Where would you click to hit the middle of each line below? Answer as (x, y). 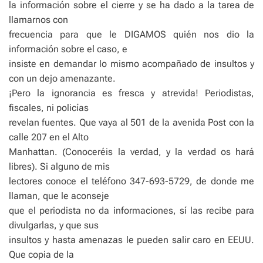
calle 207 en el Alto (49, 137)
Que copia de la (41, 255)
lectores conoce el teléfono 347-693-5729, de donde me (131, 181)
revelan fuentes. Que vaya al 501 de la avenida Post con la (131, 123)
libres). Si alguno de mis (59, 167)
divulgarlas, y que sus (54, 225)
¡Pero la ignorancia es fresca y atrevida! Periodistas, (131, 93)
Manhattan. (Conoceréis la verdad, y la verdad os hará (131, 152)
